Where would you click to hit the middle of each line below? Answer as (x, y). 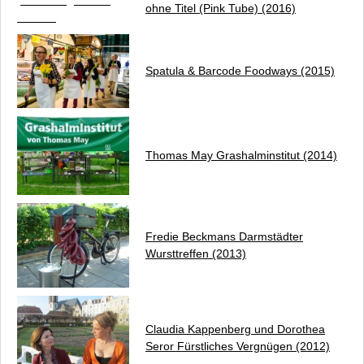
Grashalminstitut (258, 155)
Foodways (271, 71)
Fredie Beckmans (192, 236)
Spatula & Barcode (195, 71)
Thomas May (181, 155)
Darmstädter (271, 236)
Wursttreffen (177, 253)
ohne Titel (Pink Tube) (202, 8)
